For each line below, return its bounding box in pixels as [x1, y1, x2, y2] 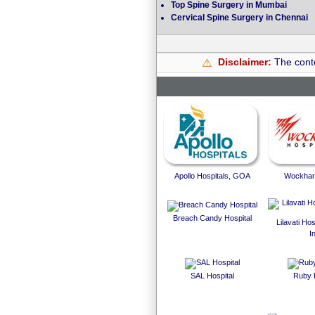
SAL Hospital [191, 271, 234, 281]
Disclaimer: [218, 56, 271, 68]
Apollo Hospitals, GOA [174, 172, 250, 181]
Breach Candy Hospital [173, 214, 252, 223]
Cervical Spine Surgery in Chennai [171, 13, 308, 23]
